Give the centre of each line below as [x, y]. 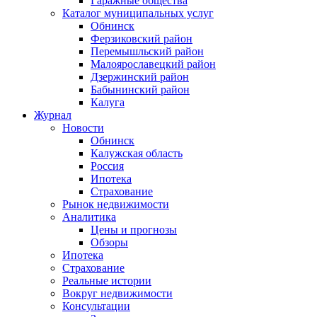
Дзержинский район [140, 76]
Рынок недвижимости [116, 204]
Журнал [53, 115]
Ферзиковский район [142, 38]
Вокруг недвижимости [117, 293]
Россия [107, 166]
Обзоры [109, 242]
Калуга [108, 102]
